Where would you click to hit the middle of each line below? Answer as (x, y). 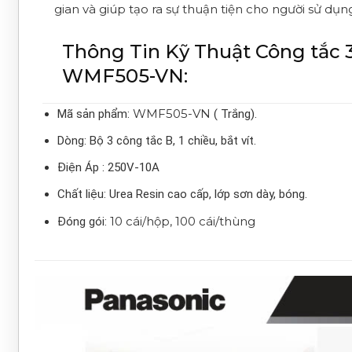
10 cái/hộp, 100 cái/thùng (183, 222)
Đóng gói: (84, 222)
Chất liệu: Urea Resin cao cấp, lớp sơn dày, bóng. (182, 194)
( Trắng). (235, 114)
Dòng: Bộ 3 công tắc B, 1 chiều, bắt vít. (157, 141)
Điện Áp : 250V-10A (108, 168)
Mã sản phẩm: (95, 114)
